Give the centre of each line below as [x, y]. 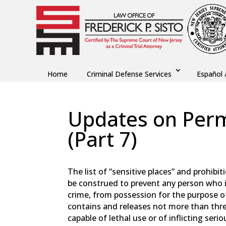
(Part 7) [103, 139]
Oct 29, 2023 [140, 160]
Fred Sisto [94, 160]
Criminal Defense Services [129, 74]
